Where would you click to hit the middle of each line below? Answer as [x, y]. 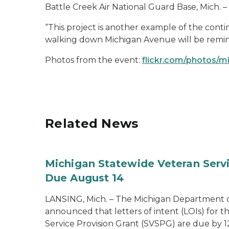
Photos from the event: [94, 60]
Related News [92, 123]
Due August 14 [85, 178]
